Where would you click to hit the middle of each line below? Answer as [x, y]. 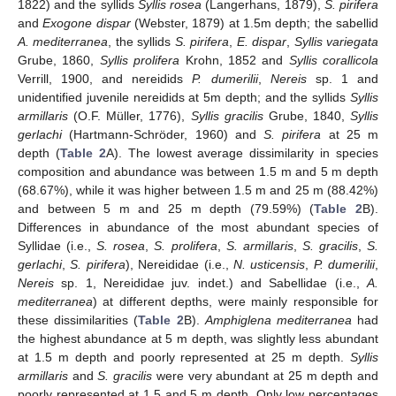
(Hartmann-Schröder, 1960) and [163, 134]
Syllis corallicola [333, 60]
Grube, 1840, [306, 115]
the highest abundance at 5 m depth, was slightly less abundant [198, 338]
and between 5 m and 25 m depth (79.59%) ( [166, 208]
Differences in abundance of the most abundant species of [198, 227]
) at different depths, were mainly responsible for [236, 301]
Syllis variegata [336, 41]
